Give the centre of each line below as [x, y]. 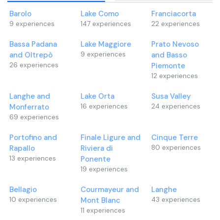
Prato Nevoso [175, 44]
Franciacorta [174, 14]
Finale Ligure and [110, 137]
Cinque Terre [175, 137]
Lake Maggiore [106, 44]
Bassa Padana [33, 44]
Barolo [20, 14]
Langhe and [30, 96]
